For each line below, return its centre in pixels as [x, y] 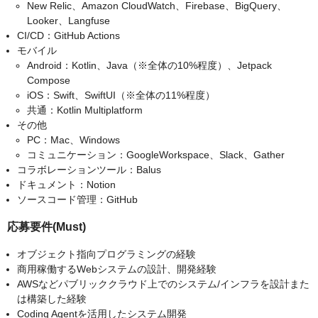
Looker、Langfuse [68, 21]
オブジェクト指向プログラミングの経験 [106, 254]
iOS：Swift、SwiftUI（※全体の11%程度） [121, 95]
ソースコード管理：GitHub [77, 200]
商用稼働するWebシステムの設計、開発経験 [117, 269]
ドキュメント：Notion [66, 185]
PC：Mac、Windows [73, 140]
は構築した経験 [52, 299]
